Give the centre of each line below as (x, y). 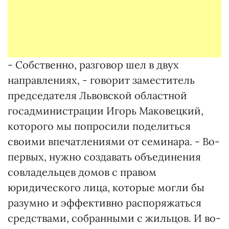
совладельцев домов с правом (82, 172)
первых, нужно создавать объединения (104, 157)
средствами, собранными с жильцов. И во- (114, 218)
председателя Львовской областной (97, 95)
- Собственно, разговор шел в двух (93, 65)
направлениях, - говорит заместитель (101, 80)
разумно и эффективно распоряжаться (105, 203)
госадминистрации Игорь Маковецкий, (106, 111)
